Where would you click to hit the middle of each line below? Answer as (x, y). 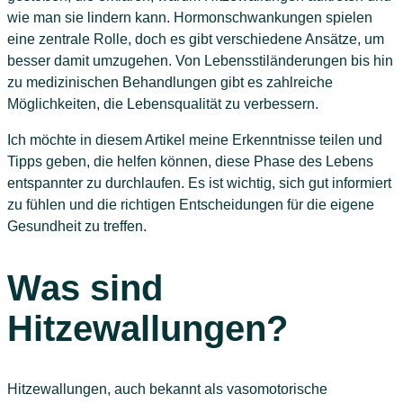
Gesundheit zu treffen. (77, 227)
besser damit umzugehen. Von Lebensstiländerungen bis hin (200, 61)
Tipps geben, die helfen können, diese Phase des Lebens (190, 162)
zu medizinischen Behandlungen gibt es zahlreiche (170, 83)
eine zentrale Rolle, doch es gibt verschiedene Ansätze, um (196, 40)
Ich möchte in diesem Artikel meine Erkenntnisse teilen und (195, 140)
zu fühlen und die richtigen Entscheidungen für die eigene (191, 205)
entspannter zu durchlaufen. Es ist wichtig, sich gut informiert (199, 184)
